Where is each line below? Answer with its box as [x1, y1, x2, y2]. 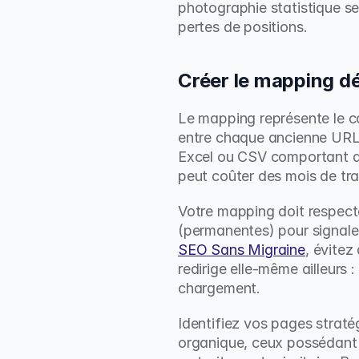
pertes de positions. [178, 18, 308, 35]
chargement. [178, 280, 261, 296]
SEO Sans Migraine [178, 241, 305, 258]
